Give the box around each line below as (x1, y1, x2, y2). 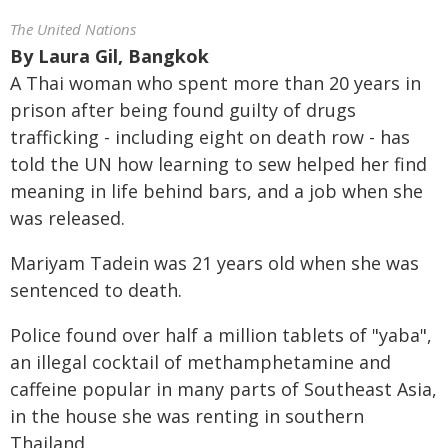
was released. (10, 206, 125, 230)
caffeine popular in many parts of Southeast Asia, (10, 377, 437, 401)
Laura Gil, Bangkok (38, 44, 209, 68)
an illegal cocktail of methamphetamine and (10, 350, 391, 374)
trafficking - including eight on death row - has (10, 125, 410, 149)
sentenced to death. (10, 278, 182, 302)
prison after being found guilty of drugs (10, 98, 356, 122)
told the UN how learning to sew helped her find (10, 152, 427, 176)
